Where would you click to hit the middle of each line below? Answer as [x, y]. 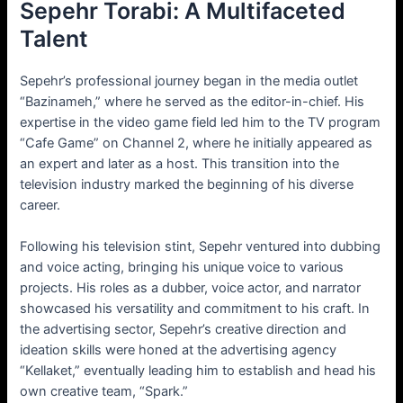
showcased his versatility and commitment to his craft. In [195, 308]
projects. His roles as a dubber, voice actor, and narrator [191, 287]
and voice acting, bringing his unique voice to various [182, 267]
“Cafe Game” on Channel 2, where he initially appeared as [197, 143]
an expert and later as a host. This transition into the [180, 163]
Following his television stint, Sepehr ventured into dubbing [201, 246]
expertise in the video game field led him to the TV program [201, 122]
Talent [54, 38]
